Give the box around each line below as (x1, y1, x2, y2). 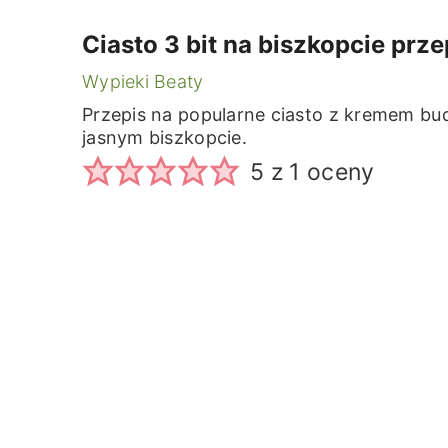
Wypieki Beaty (82, 71, 204, 92)
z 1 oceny (264, 158, 375, 187)
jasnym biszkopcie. (82, 127, 247, 148)
